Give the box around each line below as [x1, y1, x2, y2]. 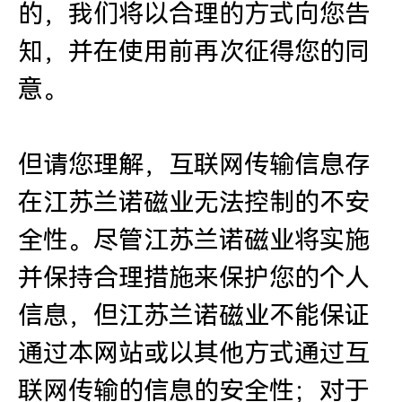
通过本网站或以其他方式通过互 [18, 338, 370, 368]
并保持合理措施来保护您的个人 [18, 263, 370, 293]
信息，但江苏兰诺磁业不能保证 [18, 301, 370, 330]
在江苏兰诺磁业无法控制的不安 [18, 188, 370, 217]
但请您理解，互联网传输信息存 [18, 150, 370, 179]
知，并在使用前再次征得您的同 [18, 37, 370, 66]
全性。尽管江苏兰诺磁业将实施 [18, 225, 370, 255]
